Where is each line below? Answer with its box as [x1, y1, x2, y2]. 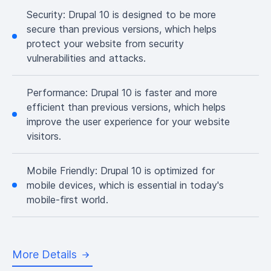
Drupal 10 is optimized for [100, 165, 215, 177]
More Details [12, 248, 77, 261]
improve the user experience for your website [27, 116, 230, 128]
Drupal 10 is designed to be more [68, 8, 216, 21]
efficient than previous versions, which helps [27, 101, 226, 113]
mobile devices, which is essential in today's [27, 179, 224, 191]
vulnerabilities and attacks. [27, 52, 146, 64]
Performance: [27, 87, 91, 99]
